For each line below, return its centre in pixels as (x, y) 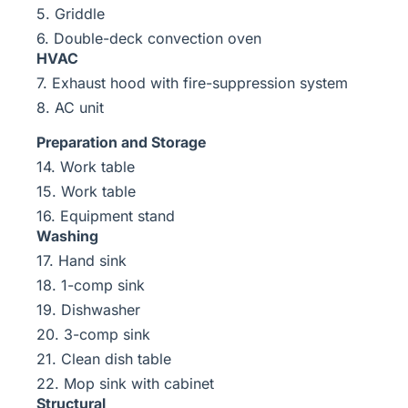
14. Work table (86, 167)
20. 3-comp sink (93, 334)
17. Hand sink (82, 260)
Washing (67, 236)
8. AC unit (70, 107)
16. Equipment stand (106, 216)
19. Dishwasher (88, 310)
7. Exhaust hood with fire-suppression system (192, 83)
